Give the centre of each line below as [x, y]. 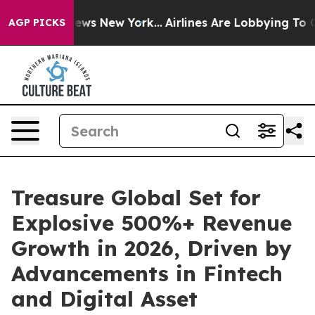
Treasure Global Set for [136, 198]
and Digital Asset [104, 299]
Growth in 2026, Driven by [152, 248]
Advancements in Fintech [147, 274]
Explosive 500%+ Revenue [152, 223]
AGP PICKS [37, 22]
